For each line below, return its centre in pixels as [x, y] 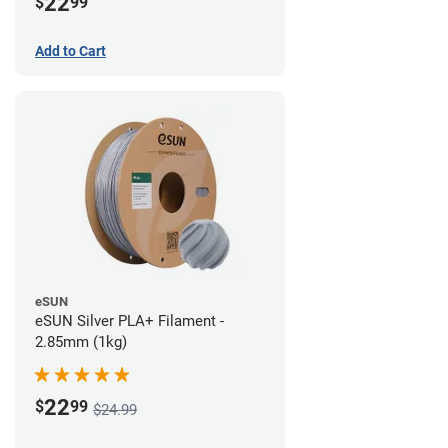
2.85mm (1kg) [81, 341]
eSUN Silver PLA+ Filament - [129, 320]
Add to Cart [70, 50]
